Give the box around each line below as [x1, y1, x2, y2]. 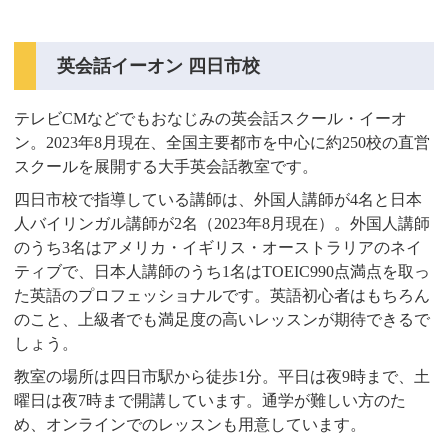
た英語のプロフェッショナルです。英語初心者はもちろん [14, 287, 431, 305]
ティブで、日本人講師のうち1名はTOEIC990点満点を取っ [14, 263, 431, 281]
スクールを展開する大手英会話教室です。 [14, 158, 319, 176]
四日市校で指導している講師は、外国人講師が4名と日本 [14, 191, 423, 209]
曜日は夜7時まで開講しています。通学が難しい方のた [14, 392, 407, 410]
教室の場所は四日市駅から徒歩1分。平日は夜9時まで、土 [14, 368, 431, 386]
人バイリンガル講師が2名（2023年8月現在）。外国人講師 [14, 215, 431, 233]
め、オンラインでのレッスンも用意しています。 [14, 416, 367, 434]
